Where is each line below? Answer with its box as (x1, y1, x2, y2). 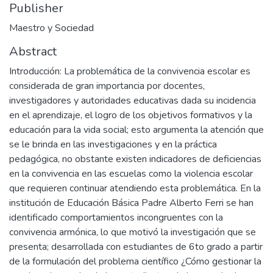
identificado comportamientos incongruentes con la (9, 210, 223, 224)
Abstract (9, 43, 57, 60)
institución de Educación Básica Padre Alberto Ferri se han (9, 196, 253, 210)
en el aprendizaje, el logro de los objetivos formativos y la (9, 108, 252, 122)
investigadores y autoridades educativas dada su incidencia (9, 93, 256, 107)
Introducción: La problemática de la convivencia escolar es (9, 64, 250, 78)
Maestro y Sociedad (9, 21, 94, 35)
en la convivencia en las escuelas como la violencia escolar (9, 166, 253, 180)
